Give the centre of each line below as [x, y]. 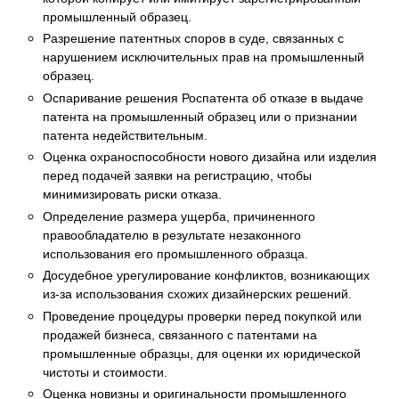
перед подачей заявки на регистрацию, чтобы [177, 176]
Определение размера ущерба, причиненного [179, 216]
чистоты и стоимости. [105, 372]
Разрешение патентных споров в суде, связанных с [193, 39]
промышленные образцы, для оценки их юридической [202, 353]
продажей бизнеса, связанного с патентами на [180, 334]
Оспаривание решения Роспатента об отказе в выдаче [203, 98]
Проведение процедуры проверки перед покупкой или [202, 316]
